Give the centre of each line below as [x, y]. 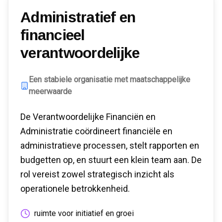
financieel [53, 35]
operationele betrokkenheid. [75, 189]
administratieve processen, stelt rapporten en [110, 145]
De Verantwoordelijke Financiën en [88, 117]
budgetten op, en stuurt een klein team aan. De [111, 160]
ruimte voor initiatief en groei [84, 213]
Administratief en [78, 17]
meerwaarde [50, 91]
